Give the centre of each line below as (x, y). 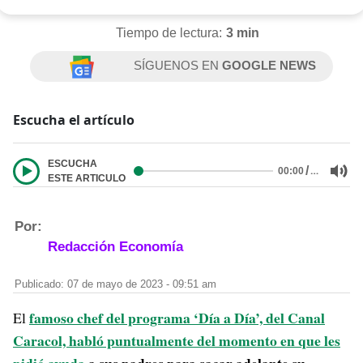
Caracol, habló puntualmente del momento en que (169, 340)
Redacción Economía (115, 247)
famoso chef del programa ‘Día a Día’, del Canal (177, 318)
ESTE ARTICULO (87, 178)
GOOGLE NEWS (269, 65)
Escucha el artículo (74, 120)
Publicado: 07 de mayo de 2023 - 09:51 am (115, 284)
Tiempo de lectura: (169, 33)
